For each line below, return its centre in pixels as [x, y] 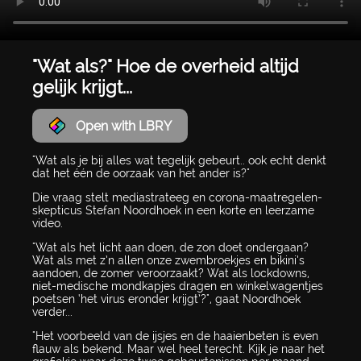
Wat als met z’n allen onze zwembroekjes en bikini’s [168, 261]
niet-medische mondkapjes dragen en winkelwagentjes [178, 286]
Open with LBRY [124, 126]
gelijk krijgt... [82, 87]
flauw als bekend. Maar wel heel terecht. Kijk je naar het [178, 349]
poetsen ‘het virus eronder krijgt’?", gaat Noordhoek [166, 299]
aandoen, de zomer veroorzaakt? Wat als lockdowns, [171, 274]
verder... [52, 312]
